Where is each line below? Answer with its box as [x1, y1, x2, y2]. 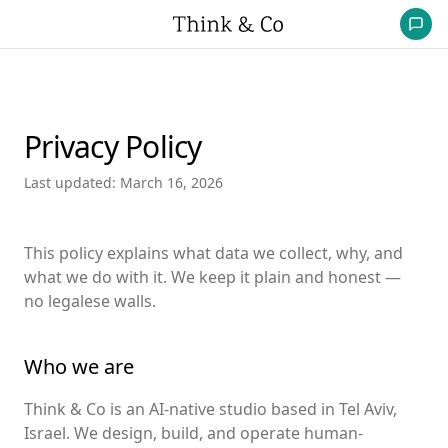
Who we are [24, 353, 134, 380]
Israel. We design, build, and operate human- [24, 422, 363, 444]
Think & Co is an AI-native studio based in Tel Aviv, [24, 398, 397, 420]
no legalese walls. [24, 290, 156, 312]
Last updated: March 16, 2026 [24, 173, 223, 192]
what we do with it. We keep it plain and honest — [24, 266, 401, 288]
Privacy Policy [24, 126, 202, 167]
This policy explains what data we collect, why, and [24, 242, 403, 264]
